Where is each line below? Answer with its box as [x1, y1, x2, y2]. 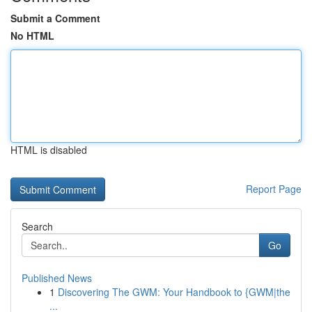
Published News [22, 271, 92, 285]
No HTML [10, 29, 54, 42]
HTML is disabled [10, 143, 87, 157]
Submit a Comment [10, 11, 100, 25]
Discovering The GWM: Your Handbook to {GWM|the [58, 285, 290, 299]
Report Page [246, 182, 302, 196]
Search [22, 219, 53, 233]
